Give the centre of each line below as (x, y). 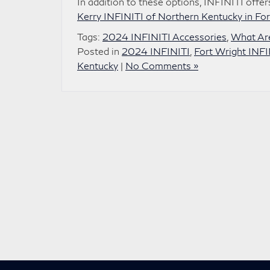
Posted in (99, 51)
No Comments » (162, 65)
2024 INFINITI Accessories (165, 36)
